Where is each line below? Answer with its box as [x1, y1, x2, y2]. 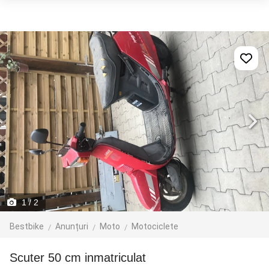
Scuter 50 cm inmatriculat [17, 251, 146, 264]
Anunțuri [55, 222, 88, 231]
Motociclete [131, 222, 178, 231]
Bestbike [10, 222, 44, 231]
